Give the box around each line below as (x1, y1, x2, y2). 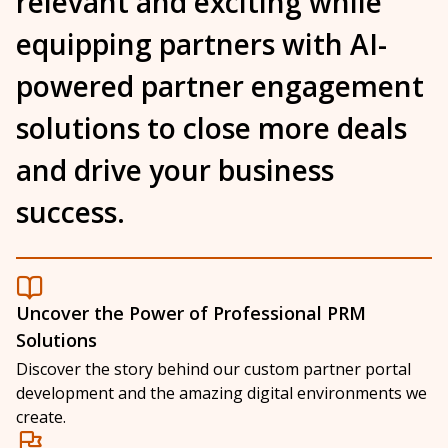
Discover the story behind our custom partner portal (16, 358, 411, 381)
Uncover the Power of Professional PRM (16, 301, 366, 326)
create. (16, 406, 66, 429)
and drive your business (16, 150, 334, 189)
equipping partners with (16, 24, 350, 63)
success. (16, 192, 125, 231)
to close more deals (140, 108, 407, 147)
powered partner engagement (16, 66, 424, 105)
